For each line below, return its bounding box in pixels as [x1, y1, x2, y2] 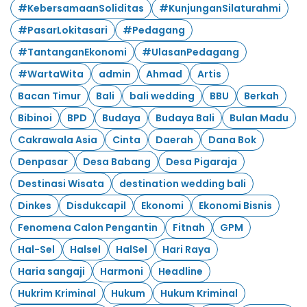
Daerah [156, 132, 193, 147]
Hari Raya [162, 242, 210, 256]
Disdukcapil [66, 198, 126, 212]
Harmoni [100, 264, 143, 278]
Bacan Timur [18, 88, 81, 103]
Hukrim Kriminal [18, 286, 96, 300]
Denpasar [18, 154, 68, 169]
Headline [158, 264, 203, 278]
